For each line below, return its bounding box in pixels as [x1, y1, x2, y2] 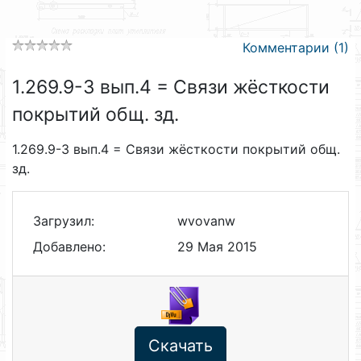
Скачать [148, 336, 213, 355]
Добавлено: [32, 239, 106, 255]
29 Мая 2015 [176, 239, 257, 255]
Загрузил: [32, 213, 94, 229]
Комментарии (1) [243, 39, 349, 56]
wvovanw [176, 213, 235, 229]
